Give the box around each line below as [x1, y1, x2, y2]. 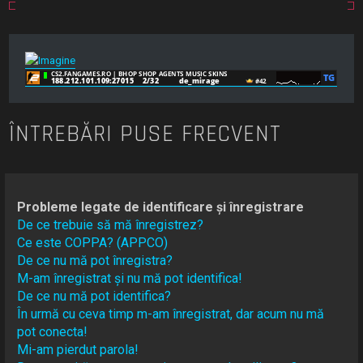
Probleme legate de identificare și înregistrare [17, 199, 305, 216]
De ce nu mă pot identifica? [17, 288, 172, 305]
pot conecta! [17, 324, 88, 340]
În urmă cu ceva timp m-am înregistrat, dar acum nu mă [17, 306, 325, 322]
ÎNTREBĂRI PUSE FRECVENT [9, 119, 282, 150]
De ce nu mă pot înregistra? [17, 253, 173, 269]
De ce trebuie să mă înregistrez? [17, 217, 204, 233]
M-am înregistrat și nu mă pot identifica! [17, 271, 243, 287]
